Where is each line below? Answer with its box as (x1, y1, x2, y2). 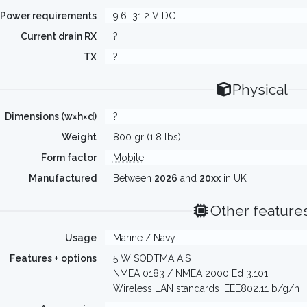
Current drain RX (20, 31, 97, 42)
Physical (232, 81, 288, 98)
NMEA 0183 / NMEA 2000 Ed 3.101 (112, 268, 268, 279)
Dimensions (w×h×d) (4, 111, 97, 122)
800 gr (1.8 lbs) (112, 132, 181, 143)
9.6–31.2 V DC (112, 10, 175, 21)
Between (112, 173, 154, 184)
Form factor (40, 152, 97, 163)
